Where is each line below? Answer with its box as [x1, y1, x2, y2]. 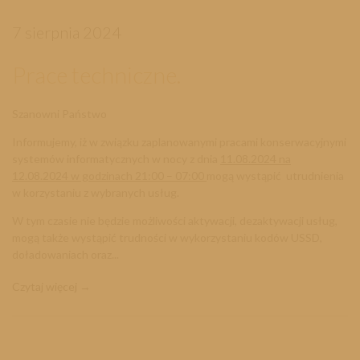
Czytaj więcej [12, 280, 77, 294]
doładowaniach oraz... [12, 247, 119, 262]
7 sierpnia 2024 [12, 22, 121, 43]
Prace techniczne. [12, 61, 181, 89]
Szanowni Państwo [12, 107, 107, 121]
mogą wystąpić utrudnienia [207, 169, 344, 183]
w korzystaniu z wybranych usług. [12, 186, 184, 200]
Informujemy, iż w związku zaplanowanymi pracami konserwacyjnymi [12, 135, 346, 149]
